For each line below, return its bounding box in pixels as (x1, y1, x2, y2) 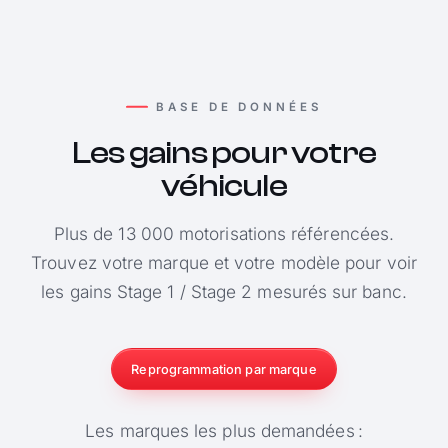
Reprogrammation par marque (131, 361, 317, 377)
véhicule (161, 168, 287, 205)
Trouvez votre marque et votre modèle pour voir (31, 252, 417, 274)
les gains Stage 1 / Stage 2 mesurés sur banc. (41, 281, 407, 303)
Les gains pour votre (72, 135, 376, 172)
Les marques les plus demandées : (85, 419, 363, 441)
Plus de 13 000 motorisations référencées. (53, 223, 395, 245)
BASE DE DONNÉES (156, 99, 322, 114)
